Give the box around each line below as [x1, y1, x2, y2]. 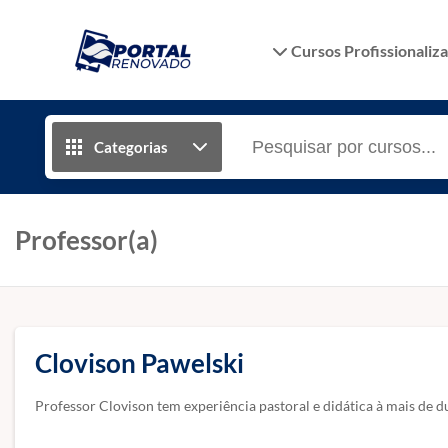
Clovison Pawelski [35, 347, 244, 379]
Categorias [94, 138, 168, 156]
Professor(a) [15, 224, 158, 256]
